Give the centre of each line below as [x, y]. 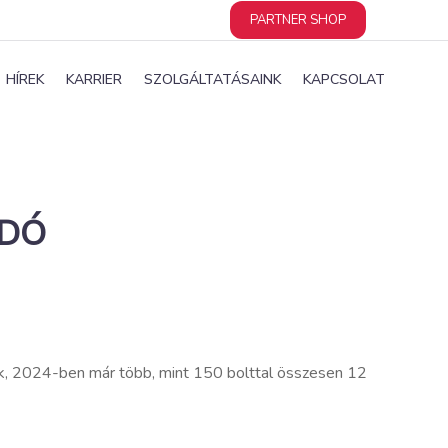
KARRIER [94, 79]
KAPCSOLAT [344, 79]
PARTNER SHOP [298, 20]
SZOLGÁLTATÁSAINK [212, 79]
